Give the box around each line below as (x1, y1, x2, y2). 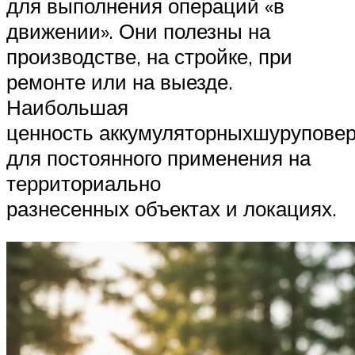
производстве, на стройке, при (6, 44, 292, 70)
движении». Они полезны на (6, 18, 270, 44)
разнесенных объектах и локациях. (6, 196, 342, 222)
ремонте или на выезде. (6, 69, 233, 95)
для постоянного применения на (6, 145, 311, 171)
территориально (6, 170, 161, 197)
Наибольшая (6, 94, 128, 120)
